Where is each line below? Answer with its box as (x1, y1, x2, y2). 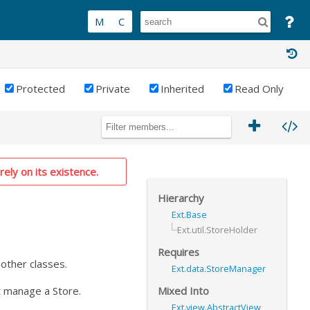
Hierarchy (158, 191, 203, 205)
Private (95, 82, 130, 96)
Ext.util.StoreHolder (177, 224, 257, 236)
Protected (16, 82, 65, 96)
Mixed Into (158, 284, 209, 298)
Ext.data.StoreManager (172, 262, 266, 275)
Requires (158, 245, 199, 259)
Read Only (235, 82, 284, 96)
